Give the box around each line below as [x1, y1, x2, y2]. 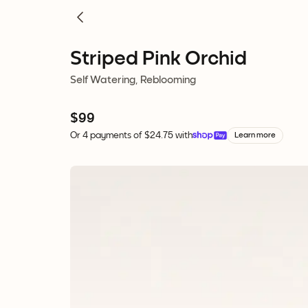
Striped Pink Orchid [70, 48, 247, 69]
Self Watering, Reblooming [70, 74, 196, 85]
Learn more [234, 131, 276, 140]
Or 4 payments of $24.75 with [70, 131, 192, 140]
